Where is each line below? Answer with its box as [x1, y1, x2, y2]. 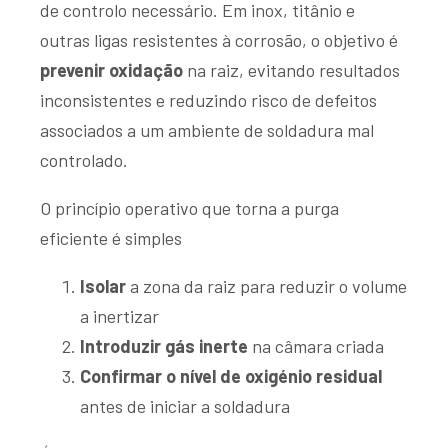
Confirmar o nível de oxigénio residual [80, 364, 382, 387]
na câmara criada [248, 334, 384, 357]
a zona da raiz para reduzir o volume [126, 274, 407, 297]
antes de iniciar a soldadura [80, 394, 290, 417]
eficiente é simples [40, 226, 182, 249]
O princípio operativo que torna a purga [40, 196, 339, 219]
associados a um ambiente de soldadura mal [40, 118, 374, 141]
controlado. [40, 148, 128, 171]
